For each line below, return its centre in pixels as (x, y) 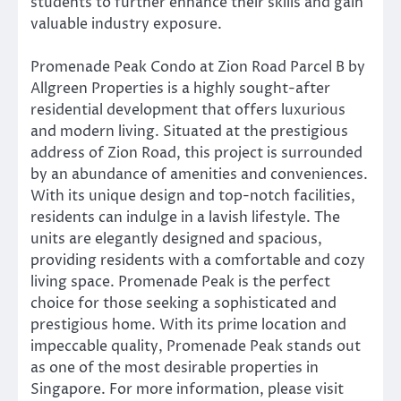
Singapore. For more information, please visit (187, 389)
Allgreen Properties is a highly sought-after (180, 88)
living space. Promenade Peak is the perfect (180, 282)
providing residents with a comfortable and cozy (198, 260)
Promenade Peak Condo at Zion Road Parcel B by (198, 67)
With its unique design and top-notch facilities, (193, 196)
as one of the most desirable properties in (175, 367)
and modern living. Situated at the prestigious (189, 131)
